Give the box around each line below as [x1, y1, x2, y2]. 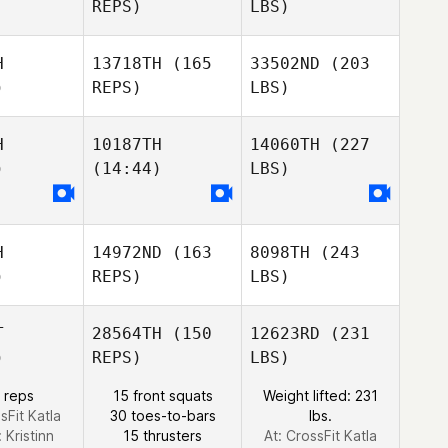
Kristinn [5, 427, 54, 444]
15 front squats [112, 387, 213, 404]
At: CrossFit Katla [264, 427, 377, 444]
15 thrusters [123, 427, 202, 444]
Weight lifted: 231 [263, 387, 378, 404]
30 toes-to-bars [109, 407, 216, 424]
